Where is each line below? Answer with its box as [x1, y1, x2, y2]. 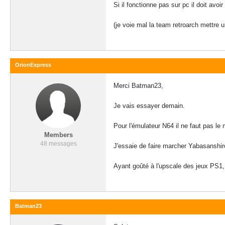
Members [44, 131, 73, 139]
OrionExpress [15, 62, 51, 68]
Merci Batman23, [114, 82, 163, 89]
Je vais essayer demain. [114, 102, 185, 109]
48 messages [40, 140, 77, 147]
